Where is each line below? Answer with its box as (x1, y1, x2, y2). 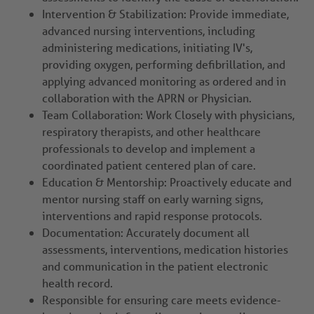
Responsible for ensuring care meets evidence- (42, 292, 281, 308)
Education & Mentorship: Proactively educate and (42, 175, 292, 190)
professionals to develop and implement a (42, 141, 255, 156)
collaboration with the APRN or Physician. (42, 90, 252, 106)
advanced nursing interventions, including (42, 23, 255, 39)
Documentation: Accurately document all (42, 225, 250, 240)
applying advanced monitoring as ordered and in (42, 74, 286, 89)
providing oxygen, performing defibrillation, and (42, 57, 285, 72)
